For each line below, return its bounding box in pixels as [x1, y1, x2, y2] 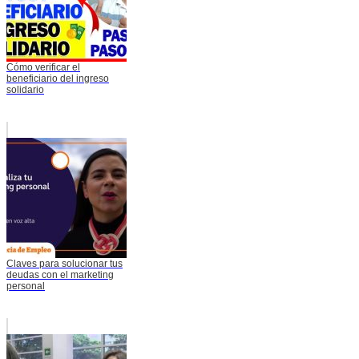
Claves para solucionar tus [6, 258, 123, 270]
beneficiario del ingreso [6, 73, 109, 85]
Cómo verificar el [6, 62, 80, 74]
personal [6, 280, 45, 292]
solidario [6, 84, 44, 96]
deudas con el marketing [6, 269, 114, 281]
